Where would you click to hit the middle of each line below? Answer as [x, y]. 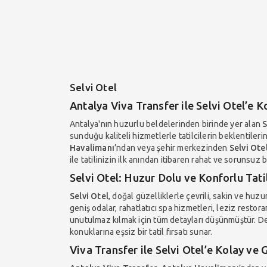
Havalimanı [92, 148]
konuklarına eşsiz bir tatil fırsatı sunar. [141, 232]
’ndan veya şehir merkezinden [172, 148]
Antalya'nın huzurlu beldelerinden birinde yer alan [166, 124]
